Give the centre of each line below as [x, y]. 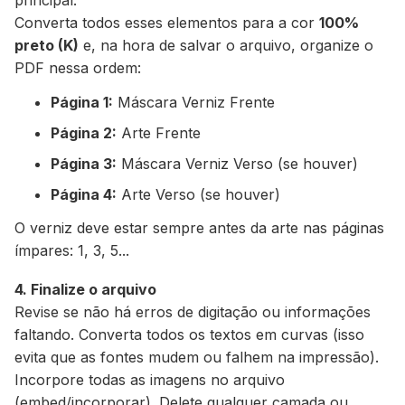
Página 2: [84, 132]
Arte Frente [159, 132]
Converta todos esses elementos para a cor [167, 22]
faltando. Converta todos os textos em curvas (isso [189, 334]
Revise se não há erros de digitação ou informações [193, 311]
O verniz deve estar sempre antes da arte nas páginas [199, 227]
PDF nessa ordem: [78, 67]
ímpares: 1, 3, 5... [72, 250]
